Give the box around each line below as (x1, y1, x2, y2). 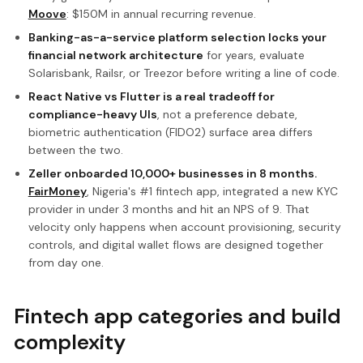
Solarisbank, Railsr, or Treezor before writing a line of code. (28, 66, 340, 81)
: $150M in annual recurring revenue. (66, 6, 256, 22)
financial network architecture (28, 48, 203, 63)
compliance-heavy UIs (28, 107, 157, 122)
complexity (14, 328, 126, 357)
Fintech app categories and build (14, 302, 342, 331)
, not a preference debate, (156, 107, 297, 122)
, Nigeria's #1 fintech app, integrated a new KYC (86, 184, 338, 199)
